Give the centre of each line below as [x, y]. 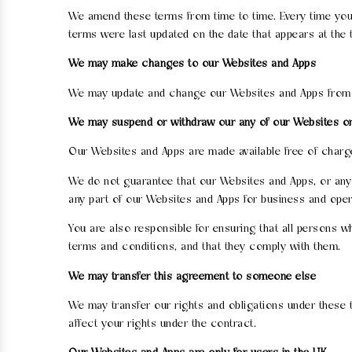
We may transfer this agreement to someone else [192, 277]
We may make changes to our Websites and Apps [192, 64]
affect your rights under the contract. [162, 324]
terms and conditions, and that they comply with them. [205, 247]
